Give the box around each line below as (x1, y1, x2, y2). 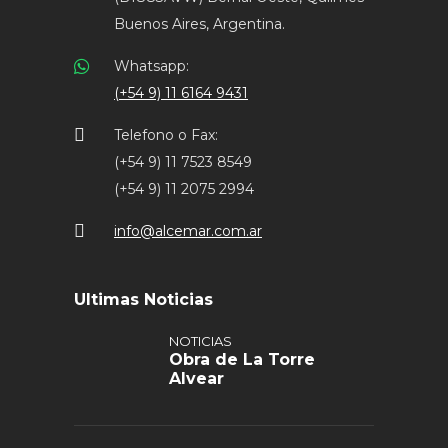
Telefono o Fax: (114, 125, 218, 144)
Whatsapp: (114, 56, 189, 75)
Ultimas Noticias (74, 289, 213, 309)
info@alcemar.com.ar (114, 221, 262, 240)
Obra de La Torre (169, 349, 315, 369)
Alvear (169, 368, 224, 388)
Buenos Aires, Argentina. (114, 14, 285, 33)
